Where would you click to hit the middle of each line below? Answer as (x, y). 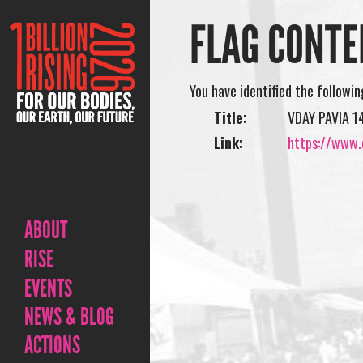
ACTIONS (52, 345)
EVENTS (48, 288)
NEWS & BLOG (69, 317)
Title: (231, 117)
